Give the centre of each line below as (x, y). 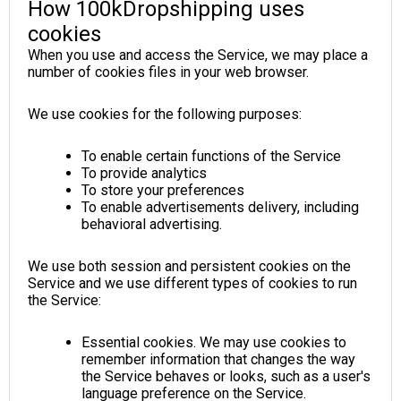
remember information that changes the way (218, 359)
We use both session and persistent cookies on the (189, 266)
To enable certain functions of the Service (211, 156)
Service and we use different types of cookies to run (192, 283)
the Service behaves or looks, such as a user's (226, 376)
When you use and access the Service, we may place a (198, 55)
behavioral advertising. (152, 224)
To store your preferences (163, 190)
